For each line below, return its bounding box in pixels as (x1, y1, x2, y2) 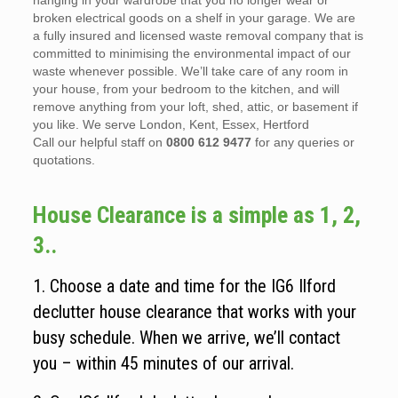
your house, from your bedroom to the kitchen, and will (32, 82, 339, 97)
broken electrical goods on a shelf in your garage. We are (32, 11, 355, 26)
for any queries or (251, 135, 354, 150)
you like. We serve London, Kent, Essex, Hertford (32, 117, 309, 132)
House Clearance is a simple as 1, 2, (32, 202, 361, 229)
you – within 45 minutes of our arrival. (32, 353, 294, 375)
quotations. (32, 153, 95, 168)
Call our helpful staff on (32, 135, 166, 150)
